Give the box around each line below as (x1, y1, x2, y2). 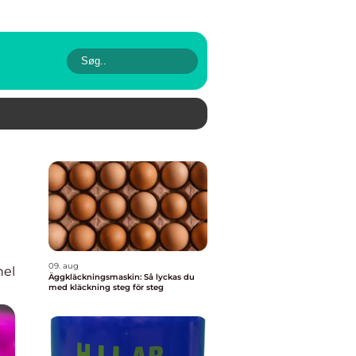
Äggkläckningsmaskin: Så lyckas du (48, 272, 195, 282)
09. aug (48, 261, 79, 271)
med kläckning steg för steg (48, 282, 164, 292)
